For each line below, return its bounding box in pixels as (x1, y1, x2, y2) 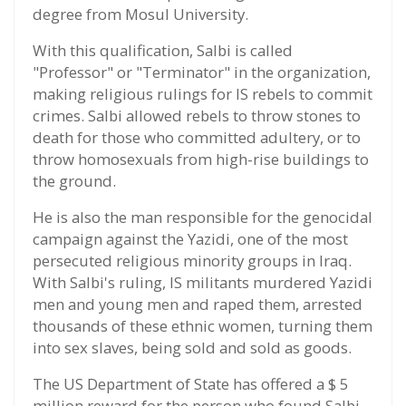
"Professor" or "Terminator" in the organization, (33, 62, 371, 83)
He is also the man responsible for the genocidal (33, 207, 372, 228)
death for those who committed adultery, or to (33, 127, 361, 149)
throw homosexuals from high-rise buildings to (33, 149, 369, 170)
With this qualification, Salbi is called (33, 40, 293, 62)
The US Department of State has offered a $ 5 (33, 373, 349, 395)
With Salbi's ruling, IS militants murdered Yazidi (33, 272, 372, 294)
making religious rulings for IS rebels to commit (33, 83, 372, 105)
